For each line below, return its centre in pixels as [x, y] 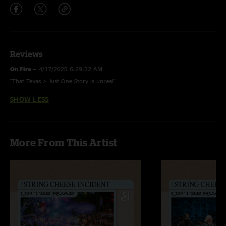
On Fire [21, 69]
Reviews [26, 54]
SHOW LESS [30, 99]
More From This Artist [64, 143]
